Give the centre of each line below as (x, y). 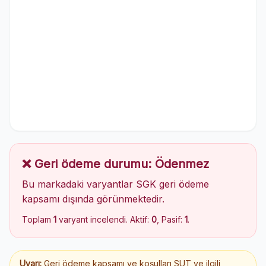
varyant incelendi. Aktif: (104, 219)
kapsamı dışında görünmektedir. (93, 199)
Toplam (38, 219)
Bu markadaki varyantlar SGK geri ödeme (115, 184)
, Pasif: (171, 219)
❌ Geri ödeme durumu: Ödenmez (115, 164)
